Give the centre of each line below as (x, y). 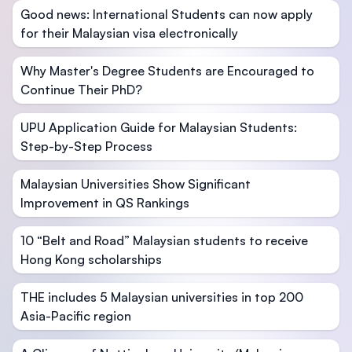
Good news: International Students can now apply (167, 15)
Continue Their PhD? (81, 90)
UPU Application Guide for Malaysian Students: (159, 128)
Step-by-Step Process (86, 147)
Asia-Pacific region (76, 316)
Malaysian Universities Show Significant (136, 184)
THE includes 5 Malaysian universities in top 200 (162, 297)
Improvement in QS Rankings (105, 203)
